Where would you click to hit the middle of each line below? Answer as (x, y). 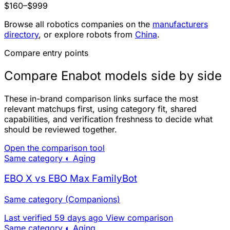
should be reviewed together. (61, 129)
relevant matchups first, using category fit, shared (100, 109)
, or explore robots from (87, 34)
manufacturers (180, 24)
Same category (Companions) (62, 199)
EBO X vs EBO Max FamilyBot (71, 179)
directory (21, 34)
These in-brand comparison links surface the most (101, 98)
